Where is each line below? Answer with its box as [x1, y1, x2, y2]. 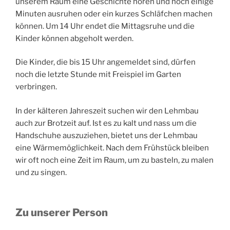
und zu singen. [15, 167, 67, 177]
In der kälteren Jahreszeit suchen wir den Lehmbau [15, 106, 199, 116]
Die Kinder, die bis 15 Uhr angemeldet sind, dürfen [15, 57, 196, 67]
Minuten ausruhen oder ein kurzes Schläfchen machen [15, 9, 213, 18]
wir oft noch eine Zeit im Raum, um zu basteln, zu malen [15, 155, 214, 165]
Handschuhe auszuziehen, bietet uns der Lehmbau [15, 130, 198, 140]
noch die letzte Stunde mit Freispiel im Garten [15, 70, 181, 79]
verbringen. [15, 82, 57, 91]
